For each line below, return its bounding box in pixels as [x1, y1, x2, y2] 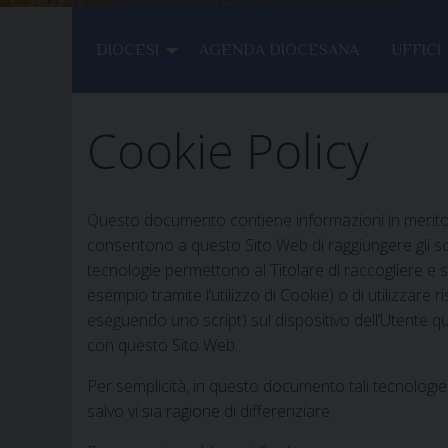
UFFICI [391, 41, 441, 60]
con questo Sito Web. [87, 334, 238, 357]
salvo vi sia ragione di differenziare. [87, 400, 333, 423]
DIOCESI [96, 41, 159, 60]
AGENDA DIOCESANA [199, 41, 359, 60]
